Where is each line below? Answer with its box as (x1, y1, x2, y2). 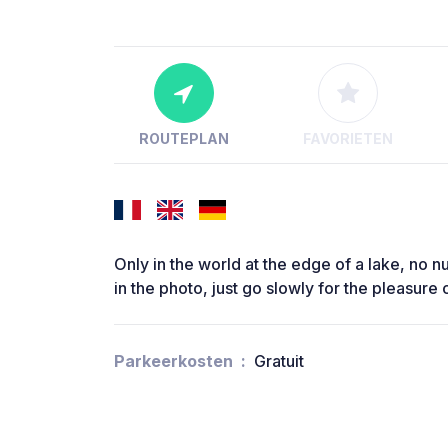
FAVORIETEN (302, 130, 393, 148)
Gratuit (254, 351, 304, 372)
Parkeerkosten (114, 351, 233, 372)
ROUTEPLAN (138, 130, 229, 148)
